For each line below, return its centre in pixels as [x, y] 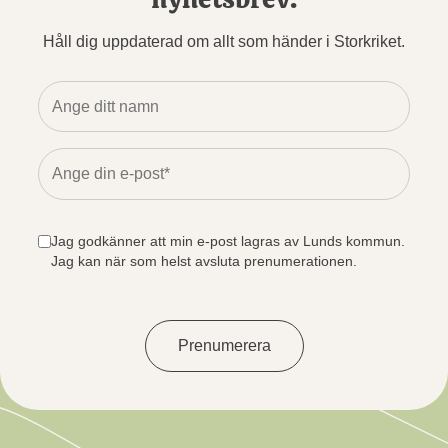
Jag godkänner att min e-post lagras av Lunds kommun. [228, 242]
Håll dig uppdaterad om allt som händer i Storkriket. [224, 41]
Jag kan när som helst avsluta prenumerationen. [204, 262]
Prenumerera [224, 345]
